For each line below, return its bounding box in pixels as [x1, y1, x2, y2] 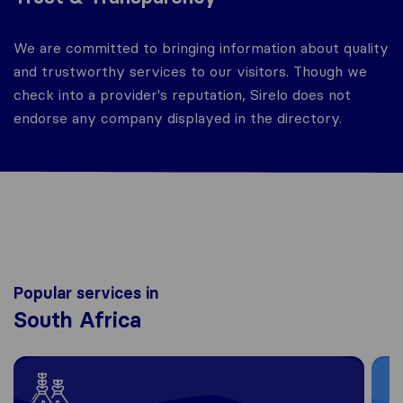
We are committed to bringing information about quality [13, 39, 389, 58]
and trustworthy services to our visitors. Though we [13, 62, 367, 81]
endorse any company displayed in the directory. [13, 109, 342, 128]
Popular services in [13, 282, 158, 304]
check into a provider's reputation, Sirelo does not [13, 85, 351, 104]
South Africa [13, 307, 141, 334]
